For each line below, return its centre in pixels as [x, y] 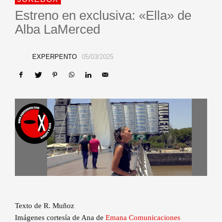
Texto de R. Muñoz [45, 206]
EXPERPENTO [54, 57]
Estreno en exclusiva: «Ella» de [103, 15]
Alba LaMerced [57, 29]
